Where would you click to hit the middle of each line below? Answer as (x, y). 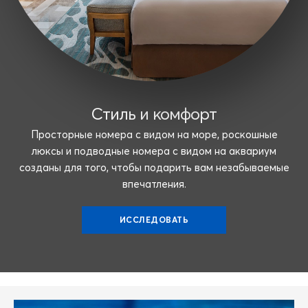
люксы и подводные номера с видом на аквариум (154, 151)
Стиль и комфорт (154, 114)
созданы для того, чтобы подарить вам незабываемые (154, 168)
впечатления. (154, 184)
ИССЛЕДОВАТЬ (154, 220)
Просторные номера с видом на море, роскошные (154, 135)
